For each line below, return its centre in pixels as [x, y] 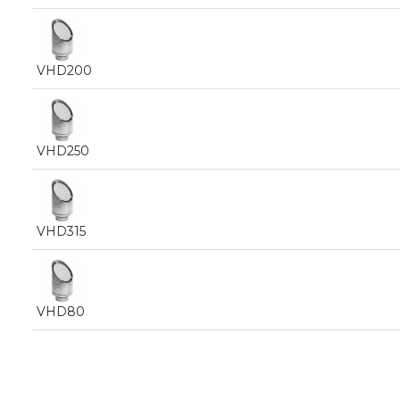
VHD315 [61, 231]
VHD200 [64, 71]
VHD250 [63, 151]
